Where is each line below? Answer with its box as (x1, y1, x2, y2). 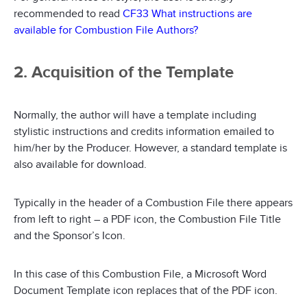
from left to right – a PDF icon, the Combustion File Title (14, 212, 281, 227)
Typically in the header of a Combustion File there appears (14, 196, 293, 210)
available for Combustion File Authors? (14, 23, 198, 38)
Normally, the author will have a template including (14, 108, 256, 123)
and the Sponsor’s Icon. (14, 229, 125, 243)
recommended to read (14, 7, 123, 21)
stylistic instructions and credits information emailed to (14, 125, 274, 139)
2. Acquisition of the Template (14, 62, 234, 83)
